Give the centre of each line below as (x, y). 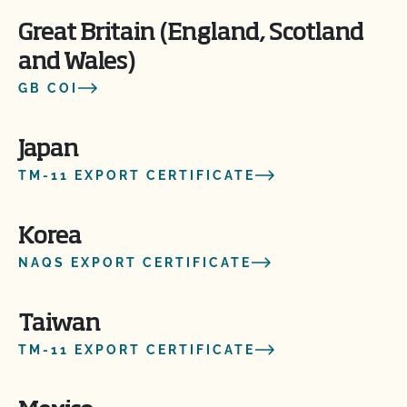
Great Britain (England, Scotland (191, 34)
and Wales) (77, 63)
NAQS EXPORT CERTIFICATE (135, 263)
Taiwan (60, 324)
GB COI (48, 88)
